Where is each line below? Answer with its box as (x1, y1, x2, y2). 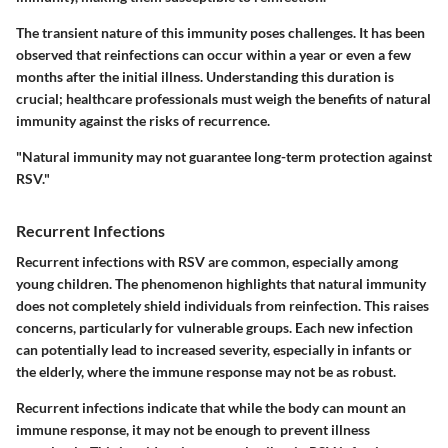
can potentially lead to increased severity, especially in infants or (16, 341, 412, 359)
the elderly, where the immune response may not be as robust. (16, 363, 396, 381)
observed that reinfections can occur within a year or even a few (16, 46, 411, 64)
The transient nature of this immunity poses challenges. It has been (16, 24, 425, 42)
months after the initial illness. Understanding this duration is (16, 68, 394, 86)
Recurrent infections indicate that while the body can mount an (16, 399, 406, 417)
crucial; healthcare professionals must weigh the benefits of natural (16, 90, 431, 108)
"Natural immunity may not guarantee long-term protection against (16, 148, 432, 166)
